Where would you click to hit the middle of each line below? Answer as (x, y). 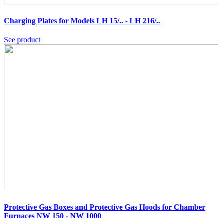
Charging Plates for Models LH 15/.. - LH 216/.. (82, 21)
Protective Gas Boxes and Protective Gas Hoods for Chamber (105, 207)
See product (22, 40)
